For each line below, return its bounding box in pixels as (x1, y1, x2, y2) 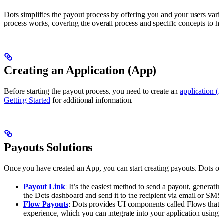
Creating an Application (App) (4, 64, 156, 77)
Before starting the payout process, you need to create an (4, 87, 180, 95)
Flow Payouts (23, 199, 68, 208)
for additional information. (50, 95, 133, 104)
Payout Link (23, 182, 65, 191)
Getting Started (4, 95, 50, 104)
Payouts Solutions (4, 140, 92, 153)
